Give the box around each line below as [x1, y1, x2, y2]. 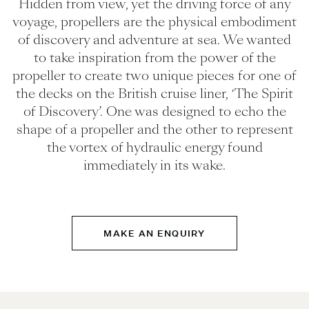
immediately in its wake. [83, 156, 226, 175]
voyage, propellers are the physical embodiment [12, 12, 297, 31]
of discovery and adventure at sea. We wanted [18, 30, 291, 49]
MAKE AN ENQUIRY [103, 227, 206, 239]
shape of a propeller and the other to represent [16, 120, 293, 139]
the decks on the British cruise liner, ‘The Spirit [16, 84, 293, 103]
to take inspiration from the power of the [33, 48, 276, 67]
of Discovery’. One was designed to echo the [23, 102, 286, 121]
